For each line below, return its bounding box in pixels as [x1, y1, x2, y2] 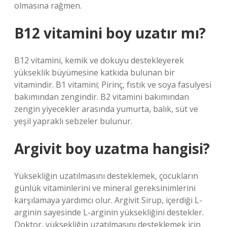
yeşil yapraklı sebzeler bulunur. [14, 116, 132, 127]
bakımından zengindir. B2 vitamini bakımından [14, 91, 189, 102]
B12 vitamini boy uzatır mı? [14, 23, 206, 43]
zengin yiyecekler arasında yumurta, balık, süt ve [14, 103, 198, 115]
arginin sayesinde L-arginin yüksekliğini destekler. [14, 207, 204, 218]
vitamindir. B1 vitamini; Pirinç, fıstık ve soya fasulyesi [14, 79, 211, 90]
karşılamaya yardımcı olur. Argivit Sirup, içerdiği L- [14, 195, 202, 206]
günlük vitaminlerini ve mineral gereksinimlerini [14, 182, 196, 194]
